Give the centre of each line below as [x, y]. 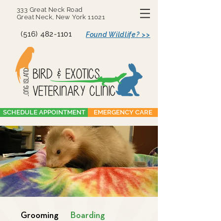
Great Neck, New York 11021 [61, 17]
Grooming [40, 216]
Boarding [88, 216]
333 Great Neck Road [50, 10]
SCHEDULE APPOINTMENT [44, 112]
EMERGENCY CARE [123, 112]
